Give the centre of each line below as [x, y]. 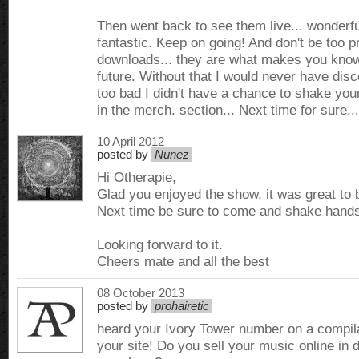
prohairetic [182, 306]
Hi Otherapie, [137, 177]
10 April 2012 [131, 142]
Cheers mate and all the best [183, 261]
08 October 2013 [141, 293]
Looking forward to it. [160, 244]
